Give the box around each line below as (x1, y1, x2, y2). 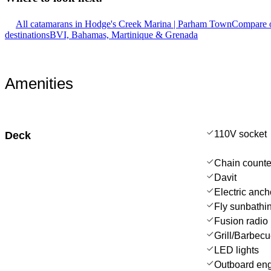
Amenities (5, 74, 73, 93)
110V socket (214, 128, 267, 139)
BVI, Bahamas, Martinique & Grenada (50, 29, 198, 40)
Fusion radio (214, 215, 268, 226)
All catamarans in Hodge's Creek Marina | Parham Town (16, 18, 232, 29)
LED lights (214, 244, 259, 255)
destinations (5, 29, 50, 40)
